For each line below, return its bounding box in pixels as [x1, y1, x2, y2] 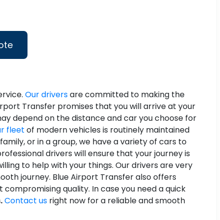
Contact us [4, 195, 47, 207]
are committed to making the [68, 89, 185, 101]
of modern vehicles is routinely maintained [25, 124, 190, 136]
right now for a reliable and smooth [47, 195, 185, 207]
